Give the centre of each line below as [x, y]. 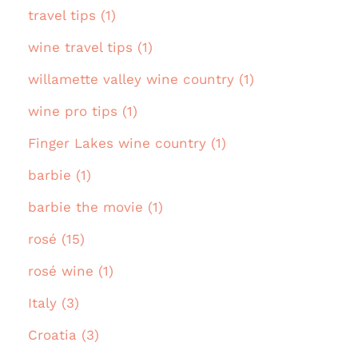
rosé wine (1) [71, 271]
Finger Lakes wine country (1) [127, 143]
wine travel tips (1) [90, 48]
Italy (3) [54, 303]
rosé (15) [56, 239]
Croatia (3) [64, 335]
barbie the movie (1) [95, 207]
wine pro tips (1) [83, 111]
